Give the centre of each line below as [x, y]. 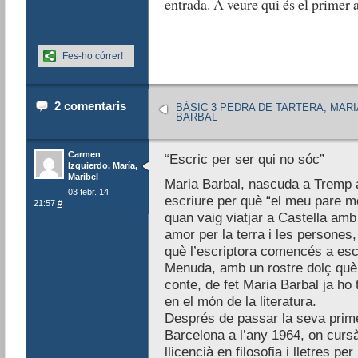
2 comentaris [90, 106]
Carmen [84, 154]
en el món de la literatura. [240, 301]
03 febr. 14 [88, 192]
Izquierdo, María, [102, 165]
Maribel [83, 176]
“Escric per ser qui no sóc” [244, 159]
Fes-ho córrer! [92, 56]
